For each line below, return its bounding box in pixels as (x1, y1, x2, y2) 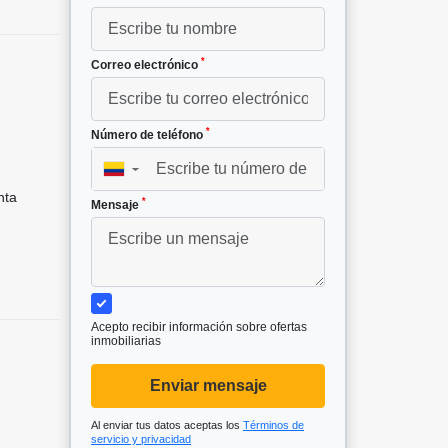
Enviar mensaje (149, 376, 267, 394)
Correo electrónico (91, 57, 201, 72)
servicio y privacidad (91, 432, 191, 445)
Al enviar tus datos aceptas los (91, 418, 243, 431)
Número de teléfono (91, 127, 206, 142)
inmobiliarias (91, 333, 161, 348)
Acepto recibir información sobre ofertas (91, 319, 307, 334)
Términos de (243, 418, 304, 431)
